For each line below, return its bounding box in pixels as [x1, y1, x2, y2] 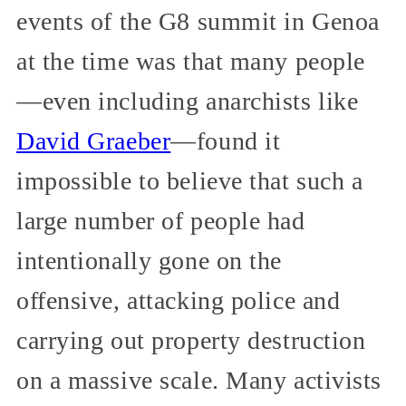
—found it [170, 127, 281, 156]
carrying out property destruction [16, 326, 366, 355]
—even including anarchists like [16, 87, 359, 116]
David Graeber [16, 127, 171, 156]
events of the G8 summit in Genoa [16, 7, 380, 36]
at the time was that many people [16, 47, 365, 76]
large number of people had [16, 207, 305, 236]
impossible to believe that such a [16, 167, 363, 196]
